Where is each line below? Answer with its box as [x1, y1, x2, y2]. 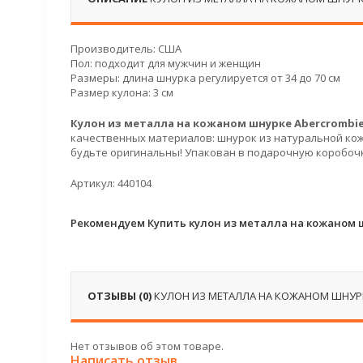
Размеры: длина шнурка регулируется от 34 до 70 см [70, 70, 340, 85]
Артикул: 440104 [70, 176, 152, 190]
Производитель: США [70, 41, 181, 56]
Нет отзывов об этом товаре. [70, 339, 224, 353]
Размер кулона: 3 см [70, 85, 173, 100]
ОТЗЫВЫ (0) [88, 288, 154, 303]
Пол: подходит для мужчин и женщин [70, 56, 261, 70]
